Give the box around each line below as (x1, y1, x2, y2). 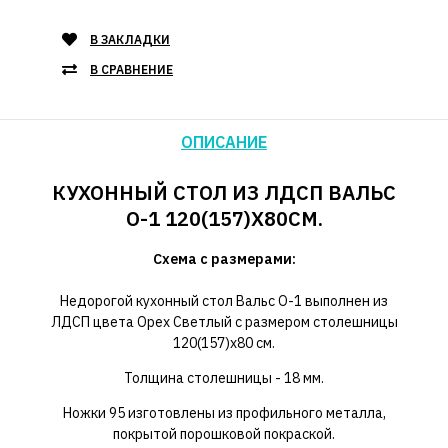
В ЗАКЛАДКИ (90, 32, 170, 48)
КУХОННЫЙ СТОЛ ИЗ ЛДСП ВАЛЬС (52, 179, 396, 207)
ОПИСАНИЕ (181, 132, 267, 153)
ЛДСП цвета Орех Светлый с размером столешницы (50, 313, 398, 332)
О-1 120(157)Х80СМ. (125, 205, 323, 233)
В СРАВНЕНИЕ (90, 62, 173, 78)
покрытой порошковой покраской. (113, 425, 335, 444)
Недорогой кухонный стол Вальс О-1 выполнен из (60, 292, 388, 311)
